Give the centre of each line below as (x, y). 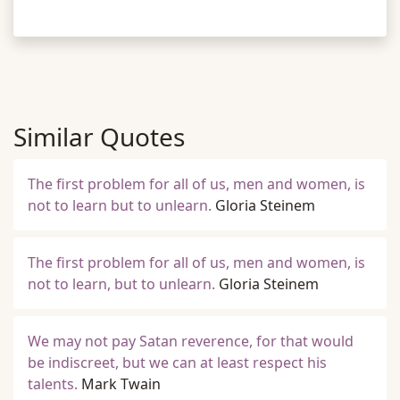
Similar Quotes (99, 137)
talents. (53, 384)
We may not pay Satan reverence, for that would (191, 341)
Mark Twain (121, 384)
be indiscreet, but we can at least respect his (177, 362)
